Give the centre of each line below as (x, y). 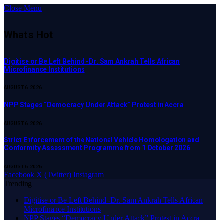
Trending (18, 183)
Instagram (88, 174)
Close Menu (23, 8)
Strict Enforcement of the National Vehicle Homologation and (102, 140)
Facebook (19, 174)
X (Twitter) (54, 174)
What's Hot (28, 35)
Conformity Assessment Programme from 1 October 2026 (97, 148)
